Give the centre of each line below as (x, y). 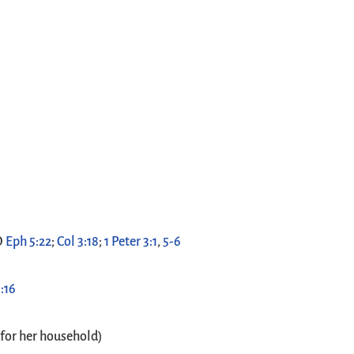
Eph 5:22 (29, 242)
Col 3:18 (78, 242)
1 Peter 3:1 (131, 242)
